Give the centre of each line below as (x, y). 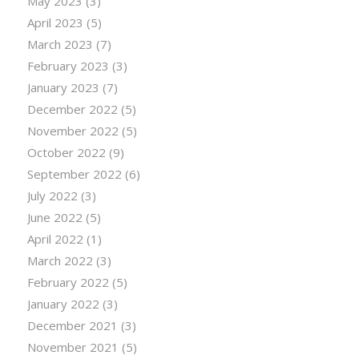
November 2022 (73, 131)
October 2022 (66, 153)
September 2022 (74, 174)
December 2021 (72, 326)
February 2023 (68, 66)
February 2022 (68, 282)
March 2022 (60, 261)
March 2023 (60, 44)
